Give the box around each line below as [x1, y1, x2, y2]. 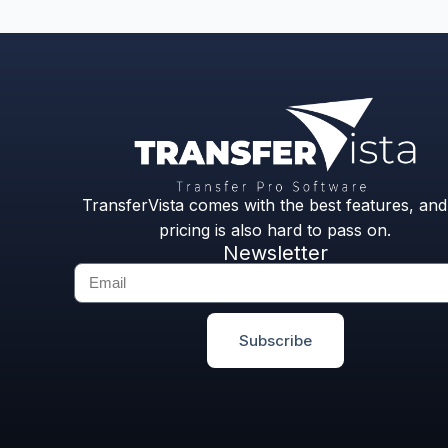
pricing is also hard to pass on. [159, 219, 392, 240]
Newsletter [222, 240, 328, 265]
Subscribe [238, 330, 312, 350]
